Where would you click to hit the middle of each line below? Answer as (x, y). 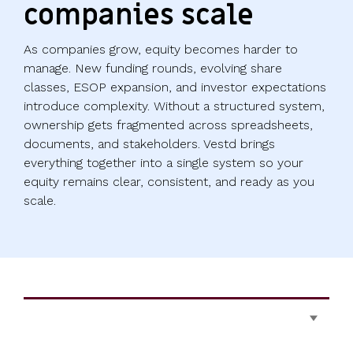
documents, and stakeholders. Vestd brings (149, 144)
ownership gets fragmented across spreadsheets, (168, 125)
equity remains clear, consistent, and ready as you (169, 182)
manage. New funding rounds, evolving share (153, 69)
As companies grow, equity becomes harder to (161, 50)
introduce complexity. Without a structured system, (174, 106)
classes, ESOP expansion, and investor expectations (175, 87)
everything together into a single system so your (163, 163)
